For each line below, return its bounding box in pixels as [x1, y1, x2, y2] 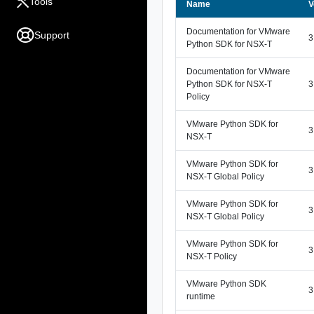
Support [34, 29, 69, 41]
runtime [186, 292, 215, 302]
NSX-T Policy [186, 252, 237, 262]
